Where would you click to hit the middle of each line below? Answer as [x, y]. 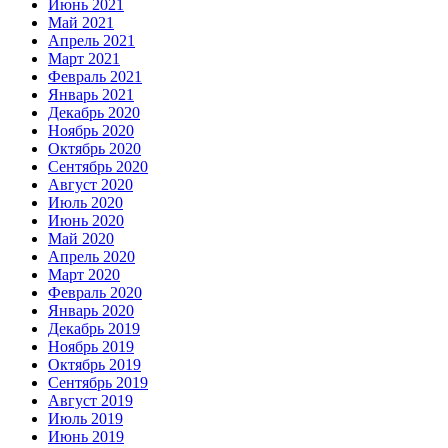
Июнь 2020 [86, 221]
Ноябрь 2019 [91, 347]
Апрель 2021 [91, 41]
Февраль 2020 [95, 293]
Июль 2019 [85, 419]
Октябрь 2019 [94, 365]
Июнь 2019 [86, 437]
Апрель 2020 [91, 257]
